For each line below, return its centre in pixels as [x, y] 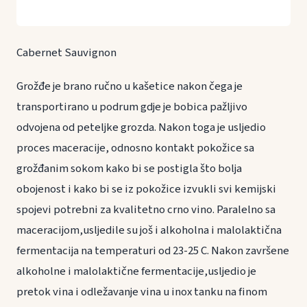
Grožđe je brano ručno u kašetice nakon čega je [130, 87]
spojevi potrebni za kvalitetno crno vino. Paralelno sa [146, 210]
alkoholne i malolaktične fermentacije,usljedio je [136, 272]
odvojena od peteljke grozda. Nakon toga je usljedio [141, 128]
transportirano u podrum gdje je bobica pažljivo [132, 107]
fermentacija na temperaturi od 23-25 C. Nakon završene [153, 251]
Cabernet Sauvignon [66, 52]
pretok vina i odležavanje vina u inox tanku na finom [142, 292]
